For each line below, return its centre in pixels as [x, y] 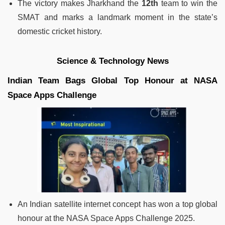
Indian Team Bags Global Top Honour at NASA [113, 80]
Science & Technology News [113, 61]
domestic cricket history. [60, 31]
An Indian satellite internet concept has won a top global [118, 204]
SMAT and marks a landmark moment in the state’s [118, 17]
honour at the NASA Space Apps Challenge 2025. [106, 218]
